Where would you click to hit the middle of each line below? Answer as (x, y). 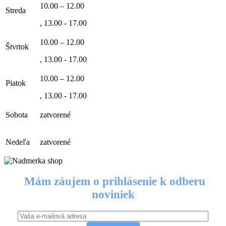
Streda (17, 10)
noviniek (113, 195)
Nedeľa (19, 142)
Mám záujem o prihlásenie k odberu (113, 182)
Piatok (17, 83)
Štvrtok (18, 47)
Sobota (18, 115)
